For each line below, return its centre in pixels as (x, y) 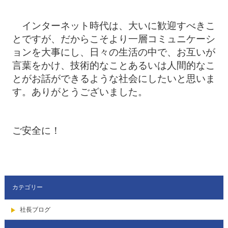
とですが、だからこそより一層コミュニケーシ (113, 39)
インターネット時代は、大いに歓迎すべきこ (113, 26)
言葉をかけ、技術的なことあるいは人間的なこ (113, 65)
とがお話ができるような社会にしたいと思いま (113, 79)
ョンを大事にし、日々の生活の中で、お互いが (113, 52)
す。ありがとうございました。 (80, 92)
